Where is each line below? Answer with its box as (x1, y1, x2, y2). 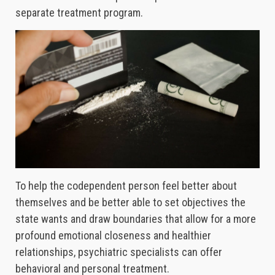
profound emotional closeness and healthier (15, 228, 211, 242)
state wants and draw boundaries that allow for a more (15, 212, 256, 225)
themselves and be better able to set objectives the (15, 195, 246, 209)
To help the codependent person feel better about (15, 179, 237, 192)
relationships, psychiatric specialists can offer (15, 245, 222, 258)
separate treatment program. (15, 6, 143, 20)
